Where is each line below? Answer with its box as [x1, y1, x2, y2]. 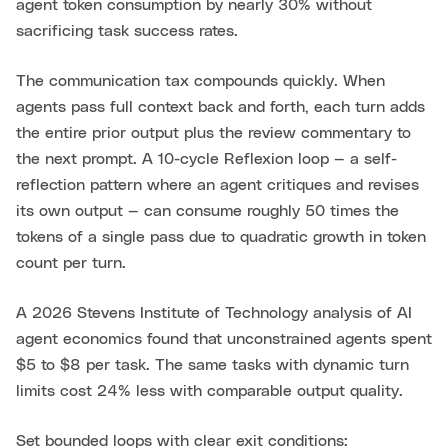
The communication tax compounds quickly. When [16, 73, 385, 90]
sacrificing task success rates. [16, 23, 238, 40]
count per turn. [16, 255, 126, 272]
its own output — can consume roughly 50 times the [16, 203, 399, 220]
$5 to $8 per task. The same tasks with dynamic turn [16, 357, 409, 374]
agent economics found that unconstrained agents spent [16, 331, 432, 348]
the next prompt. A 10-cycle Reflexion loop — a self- [16, 151, 397, 168]
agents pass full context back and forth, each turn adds [16, 99, 425, 116]
